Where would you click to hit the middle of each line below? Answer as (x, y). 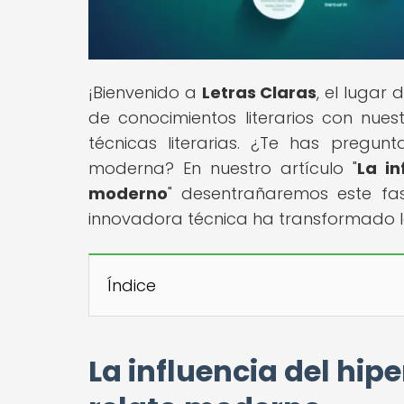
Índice (132, 285)
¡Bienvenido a (145, 92)
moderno (128, 193)
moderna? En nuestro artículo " (223, 168)
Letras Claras (259, 92)
